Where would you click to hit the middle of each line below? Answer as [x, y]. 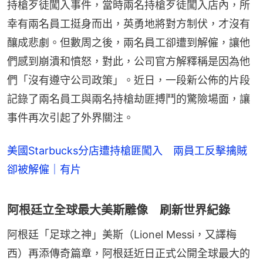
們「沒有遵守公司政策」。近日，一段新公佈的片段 [129, 80]
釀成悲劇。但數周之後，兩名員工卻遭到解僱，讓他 [129, 43]
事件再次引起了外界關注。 [70, 118]
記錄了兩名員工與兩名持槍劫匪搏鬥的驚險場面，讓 [129, 99]
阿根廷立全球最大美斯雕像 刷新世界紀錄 [119, 210]
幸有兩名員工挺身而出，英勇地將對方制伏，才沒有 [129, 24]
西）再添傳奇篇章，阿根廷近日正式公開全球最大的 [129, 254]
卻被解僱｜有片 [44, 170]
